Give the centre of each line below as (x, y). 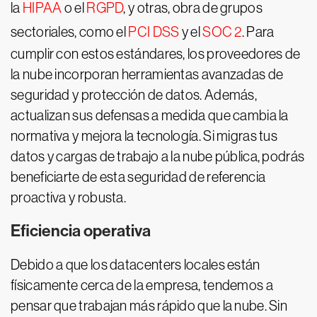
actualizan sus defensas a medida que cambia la (150, 115)
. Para (258, 32)
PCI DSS (154, 32)
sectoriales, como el (70, 32)
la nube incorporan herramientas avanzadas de (147, 74)
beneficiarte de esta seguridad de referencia (138, 177)
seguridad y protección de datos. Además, (134, 95)
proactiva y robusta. (69, 197)
